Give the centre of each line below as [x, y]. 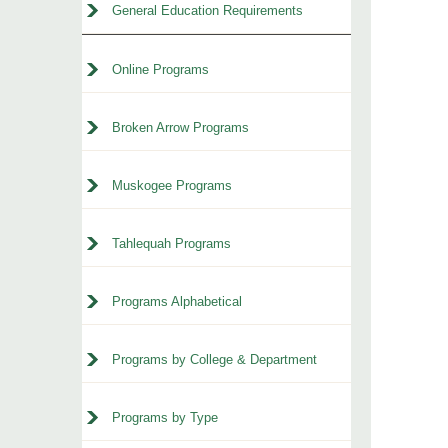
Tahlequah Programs [171, 243]
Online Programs [160, 69]
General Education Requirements [207, 10]
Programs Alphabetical [177, 301]
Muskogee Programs [172, 185]
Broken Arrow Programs [180, 127]
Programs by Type [165, 417]
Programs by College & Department [214, 359]
